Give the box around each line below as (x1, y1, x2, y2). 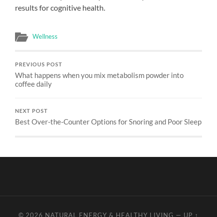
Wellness (32, 32, 58, 40)
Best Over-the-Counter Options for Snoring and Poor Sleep (15, 117, 202, 126)
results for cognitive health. (15, 2, 106, 12)
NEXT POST (15, 108, 48, 114)
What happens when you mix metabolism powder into (15, 70, 184, 79)
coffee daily (15, 79, 52, 88)
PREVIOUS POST (15, 61, 63, 67)
